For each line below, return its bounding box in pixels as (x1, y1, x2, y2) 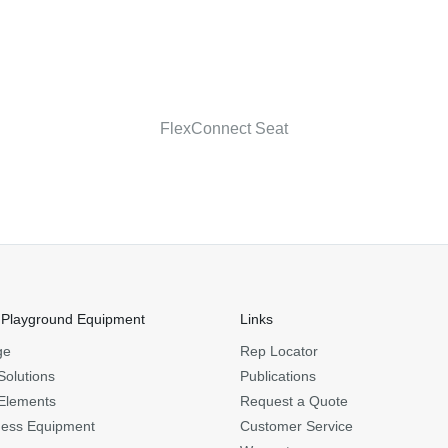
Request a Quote (240, 393, 348, 409)
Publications (240, 368, 316, 384)
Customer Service (240, 418, 353, 434)
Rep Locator (240, 343, 318, 359)
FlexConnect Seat (160, 120, 288, 137)
